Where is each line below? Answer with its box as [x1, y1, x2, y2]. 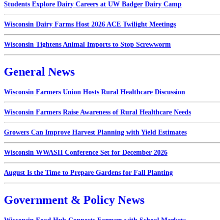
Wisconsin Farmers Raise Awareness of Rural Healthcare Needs [4, 108, 191, 116]
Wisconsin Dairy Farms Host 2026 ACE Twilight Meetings [4, 20, 176, 28]
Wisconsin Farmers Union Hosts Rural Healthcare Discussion [4, 88, 185, 96]
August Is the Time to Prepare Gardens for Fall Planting [4, 169, 173, 177]
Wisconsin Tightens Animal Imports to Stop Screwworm [4, 41, 171, 49]
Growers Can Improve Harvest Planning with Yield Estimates [4, 129, 187, 137]
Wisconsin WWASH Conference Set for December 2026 [4, 149, 167, 157]
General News [4, 65, 75, 78]
